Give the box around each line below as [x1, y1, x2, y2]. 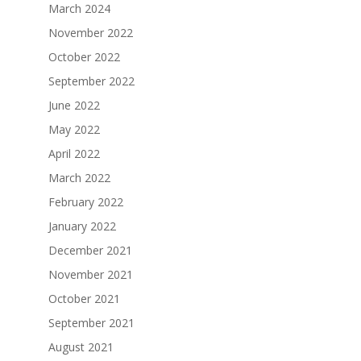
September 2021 [48, 315, 135, 331]
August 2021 [48, 339, 114, 355]
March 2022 [48, 170, 110, 186]
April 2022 [48, 146, 100, 162]
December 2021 [48, 243, 132, 259]
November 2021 [48, 267, 133, 283]
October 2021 [48, 291, 120, 307]
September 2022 [48, 73, 135, 89]
